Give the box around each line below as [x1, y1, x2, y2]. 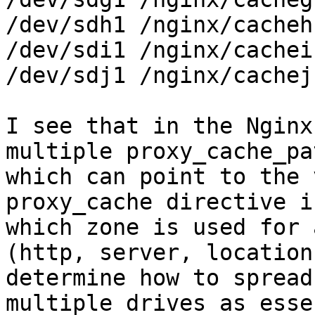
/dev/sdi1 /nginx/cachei [6, 37, 313, 63]
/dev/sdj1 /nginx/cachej [6, 63, 313, 89]
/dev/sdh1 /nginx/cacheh [6, 12, 313, 38]
